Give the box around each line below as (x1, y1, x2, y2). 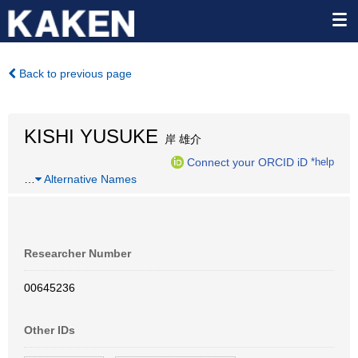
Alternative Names (42, 173, 137, 185)
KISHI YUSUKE (24, 125, 158, 147)
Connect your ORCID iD (187, 155, 308, 169)
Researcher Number (24, 247, 131, 260)
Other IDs (24, 324, 75, 336)
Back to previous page (16, 67, 132, 80)
